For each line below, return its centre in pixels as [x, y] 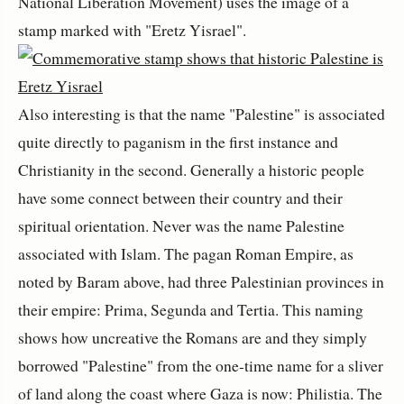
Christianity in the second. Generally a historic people [191, 170]
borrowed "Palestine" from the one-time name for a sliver [201, 366]
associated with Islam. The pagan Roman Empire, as [186, 254]
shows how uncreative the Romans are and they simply [193, 338]
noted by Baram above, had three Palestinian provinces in [201, 282]
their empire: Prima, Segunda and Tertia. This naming [191, 310]
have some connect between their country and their [180, 198]
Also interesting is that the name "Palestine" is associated [202, 114]
